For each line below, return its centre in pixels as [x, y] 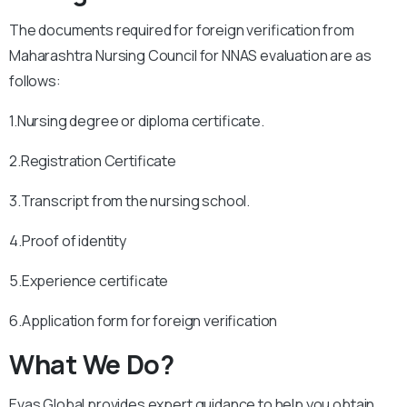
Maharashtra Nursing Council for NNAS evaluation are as [190, 56]
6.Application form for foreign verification [144, 321]
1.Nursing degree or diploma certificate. [137, 121]
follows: [35, 81]
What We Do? [92, 365]
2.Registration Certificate [93, 161]
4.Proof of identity [68, 241]
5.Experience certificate [89, 281]
